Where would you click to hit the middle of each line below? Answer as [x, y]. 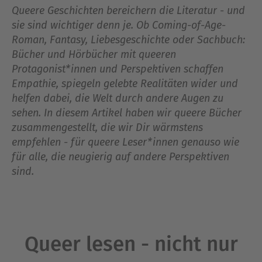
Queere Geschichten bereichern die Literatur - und [128, 11]
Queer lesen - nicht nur [131, 244]
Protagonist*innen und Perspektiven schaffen [118, 70]
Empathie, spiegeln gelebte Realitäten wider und [125, 85]
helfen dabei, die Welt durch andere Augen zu [118, 99]
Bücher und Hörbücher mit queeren [94, 55]
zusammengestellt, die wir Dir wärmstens [107, 128]
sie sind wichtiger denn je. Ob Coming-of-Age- [119, 26]
